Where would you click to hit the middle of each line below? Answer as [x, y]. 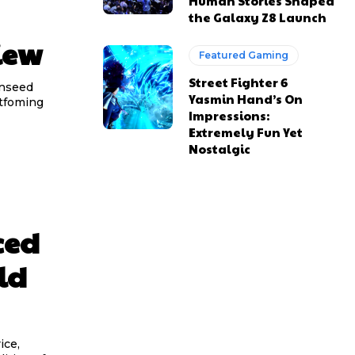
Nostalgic [220, 149]
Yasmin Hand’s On [246, 99]
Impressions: [229, 116]
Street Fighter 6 [239, 82]
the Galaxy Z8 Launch [258, 17]
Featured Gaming [244, 55]
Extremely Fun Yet [246, 132]
